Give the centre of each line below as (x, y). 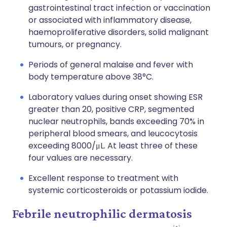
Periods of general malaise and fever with (111, 65)
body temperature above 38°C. (91, 77)
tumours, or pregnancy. (75, 44)
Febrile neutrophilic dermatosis (102, 214)
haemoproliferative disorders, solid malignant (119, 32)
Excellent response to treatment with (103, 178)
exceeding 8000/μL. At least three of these (113, 146)
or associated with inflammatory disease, (110, 20)
